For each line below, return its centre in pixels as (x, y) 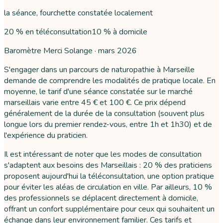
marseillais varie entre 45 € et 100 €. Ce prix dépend (95, 102)
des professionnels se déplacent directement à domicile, (101, 198)
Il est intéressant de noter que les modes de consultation (103, 154)
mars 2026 (117, 51)
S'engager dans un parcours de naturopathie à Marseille (99, 69)
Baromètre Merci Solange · (51, 51)
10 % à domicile (119, 32)
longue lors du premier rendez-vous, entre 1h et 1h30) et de (108, 124)
